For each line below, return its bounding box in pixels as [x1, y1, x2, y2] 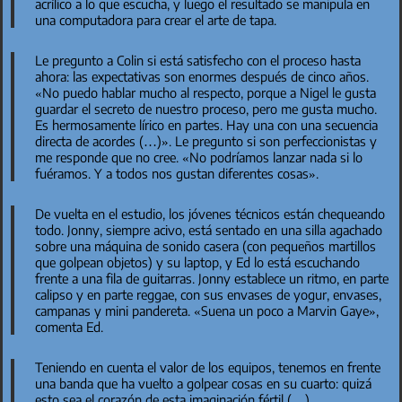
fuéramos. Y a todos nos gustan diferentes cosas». [34, 164, 319, 181]
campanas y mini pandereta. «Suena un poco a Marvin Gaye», [34, 301, 379, 319]
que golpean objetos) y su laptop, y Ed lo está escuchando [34, 253, 360, 270]
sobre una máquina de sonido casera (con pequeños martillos [34, 237, 376, 254]
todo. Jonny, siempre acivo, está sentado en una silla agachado [34, 221, 382, 238]
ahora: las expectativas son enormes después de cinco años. [34, 67, 369, 84]
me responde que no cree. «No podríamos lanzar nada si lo [34, 148, 363, 165]
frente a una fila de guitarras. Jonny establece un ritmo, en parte [34, 269, 389, 286]
